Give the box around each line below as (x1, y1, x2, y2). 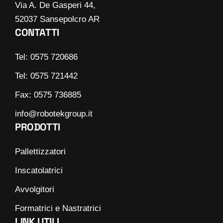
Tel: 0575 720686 (15, 52, 78, 62)
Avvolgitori (15, 184, 54, 194)
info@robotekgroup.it (15, 109, 93, 118)
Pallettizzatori (15, 146, 66, 156)
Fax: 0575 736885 (15, 90, 81, 100)
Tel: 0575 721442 (15, 71, 78, 81)
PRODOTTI (15, 120, 60, 133)
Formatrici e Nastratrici (15, 203, 101, 213)
